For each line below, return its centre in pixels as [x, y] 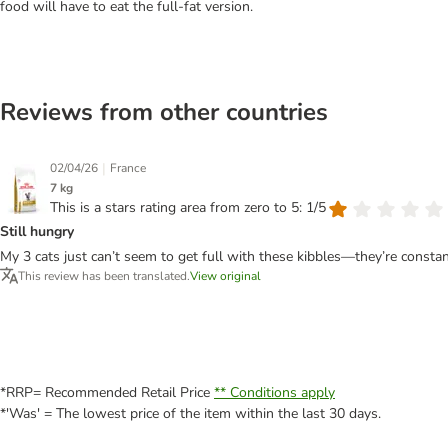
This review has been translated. [104, 275]
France [128, 168]
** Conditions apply [274, 392]
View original [225, 275]
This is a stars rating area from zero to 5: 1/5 [188, 207]
